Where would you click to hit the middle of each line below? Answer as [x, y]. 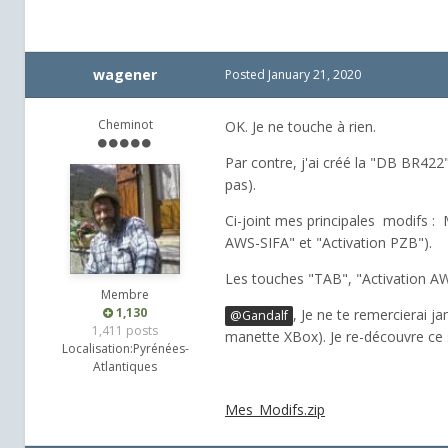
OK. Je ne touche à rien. [300, 127]
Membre [125, 295]
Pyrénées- [160, 349]
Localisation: [97, 349]
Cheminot [125, 125]
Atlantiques [125, 367]
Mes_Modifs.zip [275, 409]
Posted [246, 75]
